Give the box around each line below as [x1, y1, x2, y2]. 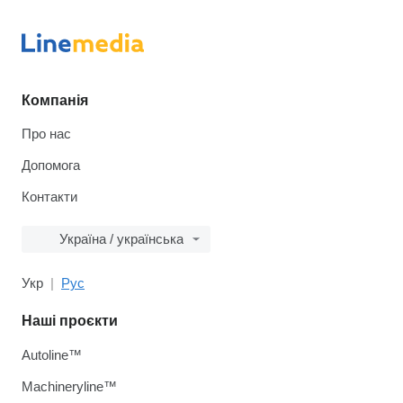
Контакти [22, 189, 77, 204]
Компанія [22, 93, 88, 108]
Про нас [22, 126, 71, 141]
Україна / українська [59, 231, 184, 246]
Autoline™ [22, 347, 82, 363]
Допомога [22, 157, 80, 173]
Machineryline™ [22, 379, 117, 394]
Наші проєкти [22, 313, 118, 328]
